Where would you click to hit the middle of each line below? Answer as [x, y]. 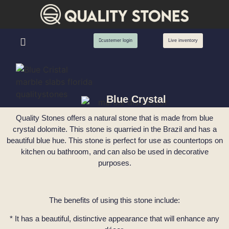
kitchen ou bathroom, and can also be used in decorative [114, 151]
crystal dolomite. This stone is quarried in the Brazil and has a [114, 129]
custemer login [117, 40]
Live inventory [183, 40]
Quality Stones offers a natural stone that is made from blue [114, 118]
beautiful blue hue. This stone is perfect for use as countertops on [114, 140]
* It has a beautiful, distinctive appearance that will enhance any [114, 219]
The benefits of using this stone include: [114, 200]
